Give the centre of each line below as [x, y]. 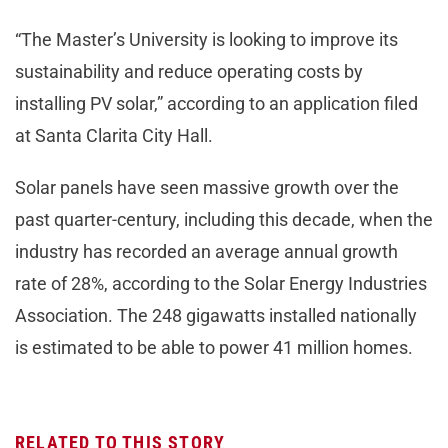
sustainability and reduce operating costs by [189, 71]
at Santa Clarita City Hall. [116, 135]
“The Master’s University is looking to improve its [206, 39]
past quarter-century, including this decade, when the [224, 219]
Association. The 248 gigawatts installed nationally [216, 315]
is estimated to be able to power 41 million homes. [216, 347]
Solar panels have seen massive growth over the [207, 187]
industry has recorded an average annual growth [206, 251]
